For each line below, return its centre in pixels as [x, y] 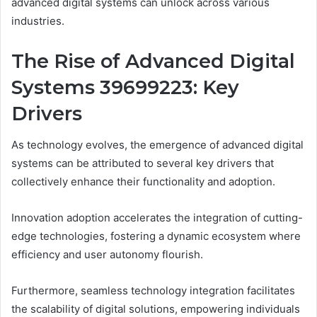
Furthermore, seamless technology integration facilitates [153, 291]
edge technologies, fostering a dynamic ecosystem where [156, 236]
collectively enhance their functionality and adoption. [143, 182]
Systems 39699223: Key [125, 87]
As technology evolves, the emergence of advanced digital [157, 145]
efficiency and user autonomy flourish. [107, 255]
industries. [38, 21]
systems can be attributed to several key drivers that [143, 163]
